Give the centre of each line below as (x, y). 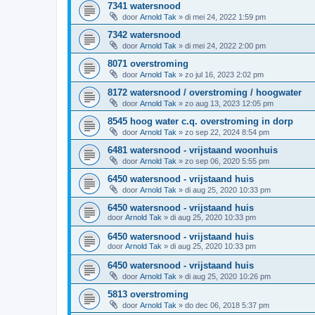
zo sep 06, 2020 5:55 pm (227, 161)
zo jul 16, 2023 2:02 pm (224, 74)
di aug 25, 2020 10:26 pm (228, 276)
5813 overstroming (148, 294)
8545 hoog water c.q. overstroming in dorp (200, 121)
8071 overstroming (148, 63)
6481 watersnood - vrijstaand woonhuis (193, 150)
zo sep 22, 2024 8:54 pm (227, 132)
